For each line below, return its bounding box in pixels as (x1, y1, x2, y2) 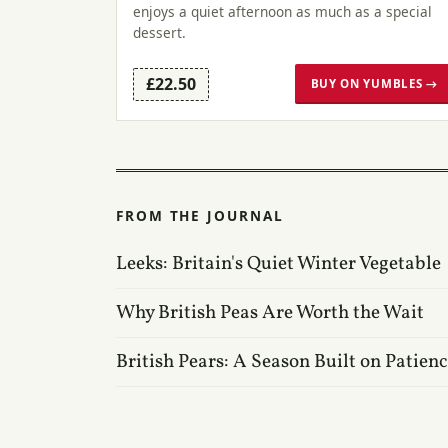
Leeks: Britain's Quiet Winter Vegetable (116, 250, 441, 277)
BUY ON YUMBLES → (310, 76, 438, 92)
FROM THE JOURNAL (116, 205, 284, 225)
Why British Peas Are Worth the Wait (116, 299, 424, 326)
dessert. (133, 22, 186, 42)
